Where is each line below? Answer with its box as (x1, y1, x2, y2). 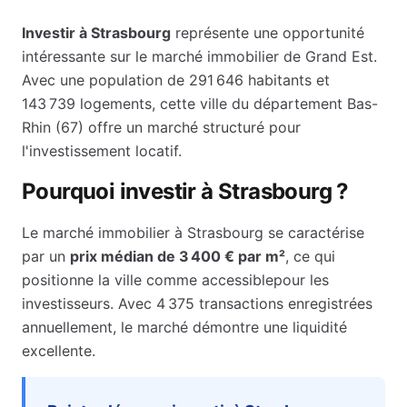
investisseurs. (22, 294, 118, 313)
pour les (273, 271, 329, 289)
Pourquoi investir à (22, 178, 218, 204)
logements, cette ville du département (75, 94, 347, 113)
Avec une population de (22, 71, 189, 89)
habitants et (243, 71, 330, 89)
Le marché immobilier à (22, 223, 187, 242)
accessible (202, 271, 273, 289)
